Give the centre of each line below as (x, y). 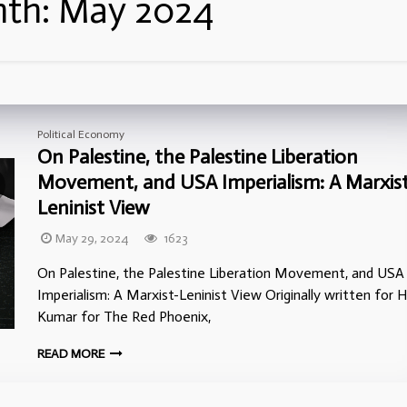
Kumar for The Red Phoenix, (124, 317)
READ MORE (72, 354)
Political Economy (81, 134)
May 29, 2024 (91, 238)
